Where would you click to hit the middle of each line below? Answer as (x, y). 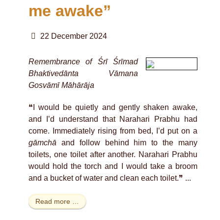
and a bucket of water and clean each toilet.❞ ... (110, 178)
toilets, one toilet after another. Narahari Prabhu (113, 154)
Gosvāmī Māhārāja (61, 85)
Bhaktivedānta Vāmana (83, 73)
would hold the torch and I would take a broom (113, 166)
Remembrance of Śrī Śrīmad (83, 61)
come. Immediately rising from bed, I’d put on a (113, 131)
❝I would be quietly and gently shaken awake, (113, 107)
